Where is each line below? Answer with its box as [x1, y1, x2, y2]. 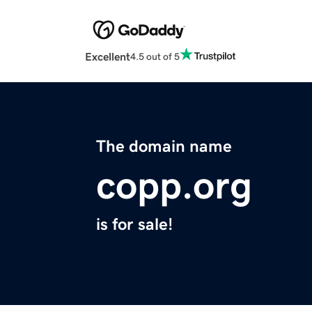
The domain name [96, 138, 232, 155]
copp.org [96, 166, 252, 205]
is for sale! [96, 216, 173, 233]
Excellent [85, 51, 130, 63]
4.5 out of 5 [130, 51, 180, 61]
